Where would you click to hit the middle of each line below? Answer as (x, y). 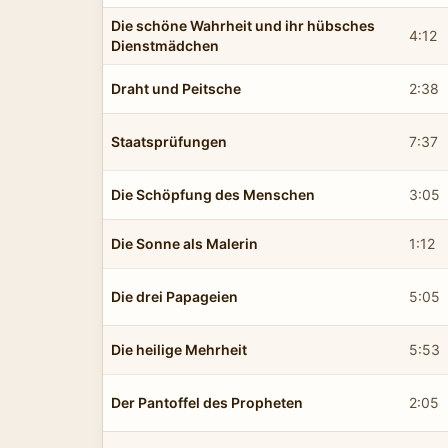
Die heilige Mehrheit (179, 349)
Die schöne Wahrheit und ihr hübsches (243, 25)
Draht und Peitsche (176, 88)
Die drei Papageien (174, 296)
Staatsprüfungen (169, 141)
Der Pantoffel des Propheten (207, 402)
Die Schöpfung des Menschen (213, 194)
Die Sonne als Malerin (184, 243)
